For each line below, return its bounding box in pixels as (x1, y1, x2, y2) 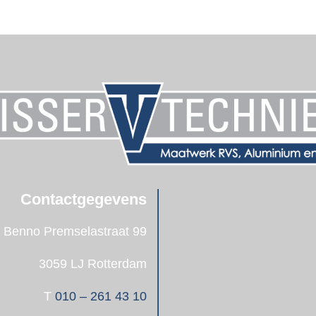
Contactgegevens (20, 190, 147, 208)
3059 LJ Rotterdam (39, 256, 147, 271)
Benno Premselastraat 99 (4, 224, 147, 238)
